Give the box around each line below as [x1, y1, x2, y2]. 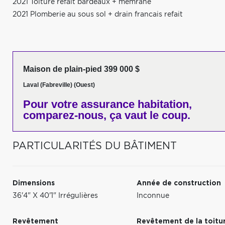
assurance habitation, [78, 98, 192, 110]
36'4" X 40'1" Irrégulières [13, 192, 98, 199]
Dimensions [13, 180, 55, 187]
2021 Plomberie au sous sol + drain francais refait [13, 11, 183, 18]
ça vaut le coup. [106, 109, 190, 122]
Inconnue [137, 192, 170, 199]
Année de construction [137, 180, 221, 187]
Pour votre [23, 98, 78, 110]
